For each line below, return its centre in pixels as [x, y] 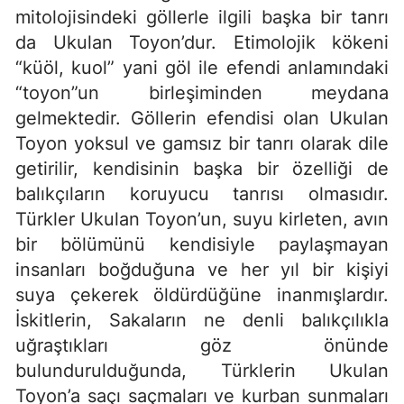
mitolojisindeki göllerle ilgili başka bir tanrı [202, 18]
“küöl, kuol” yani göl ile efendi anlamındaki [202, 68]
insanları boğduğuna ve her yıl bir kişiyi [202, 270]
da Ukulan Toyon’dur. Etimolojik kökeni [202, 43]
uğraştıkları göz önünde [202, 346]
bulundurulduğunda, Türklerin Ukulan [202, 371]
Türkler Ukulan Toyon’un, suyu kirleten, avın [202, 220]
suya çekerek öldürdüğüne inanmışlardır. [202, 295]
